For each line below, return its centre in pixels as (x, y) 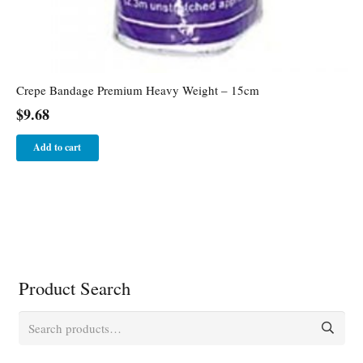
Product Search (74, 287)
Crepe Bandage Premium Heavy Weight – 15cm (137, 90)
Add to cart (58, 147)
